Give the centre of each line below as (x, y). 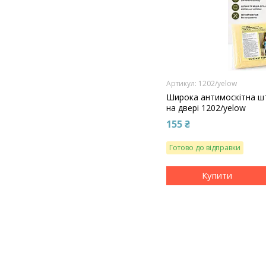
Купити (217, 175)
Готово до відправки (205, 147)
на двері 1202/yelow (206, 107)
